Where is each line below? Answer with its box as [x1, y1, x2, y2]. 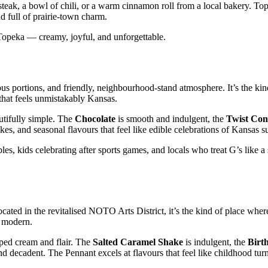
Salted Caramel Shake [93, 237, 183, 248]
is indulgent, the [183, 237, 248, 248]
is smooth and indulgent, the [115, 113, 226, 124]
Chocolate [75, 113, 115, 124]
